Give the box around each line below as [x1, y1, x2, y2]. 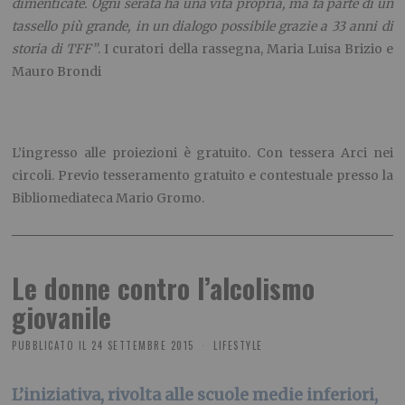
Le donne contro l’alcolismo [12, 268, 316, 309]
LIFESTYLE [213, 338, 263, 353]
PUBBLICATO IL [12, 338, 88, 353]
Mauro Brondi [12, 63, 102, 80]
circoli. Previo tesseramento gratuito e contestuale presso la [12, 167, 393, 184]
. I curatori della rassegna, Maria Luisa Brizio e [98, 41, 393, 58]
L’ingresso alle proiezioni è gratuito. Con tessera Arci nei [12, 145, 393, 162]
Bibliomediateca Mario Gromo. [12, 190, 205, 207]
